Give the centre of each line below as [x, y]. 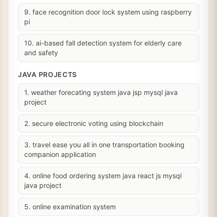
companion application [60, 154]
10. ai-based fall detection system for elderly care [103, 43]
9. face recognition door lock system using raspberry [108, 12]
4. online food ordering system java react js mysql [103, 176]
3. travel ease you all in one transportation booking [104, 145]
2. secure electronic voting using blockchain [94, 123]
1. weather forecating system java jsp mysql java [101, 92]
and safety [41, 53]
